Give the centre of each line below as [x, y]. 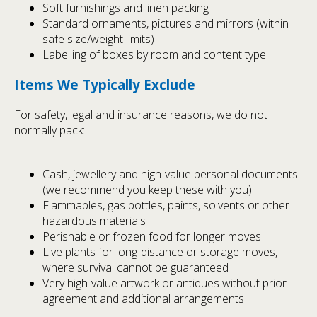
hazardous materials [94, 220]
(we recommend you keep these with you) [147, 189]
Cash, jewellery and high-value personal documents [170, 174]
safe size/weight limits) [98, 39]
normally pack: [50, 130]
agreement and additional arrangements [143, 298]
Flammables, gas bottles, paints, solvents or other [166, 205]
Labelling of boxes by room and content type [154, 55]
